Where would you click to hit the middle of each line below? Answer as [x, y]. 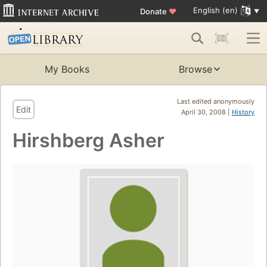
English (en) [215, 10]
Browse [195, 69]
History [243, 112]
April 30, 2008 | [207, 112]
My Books [67, 69]
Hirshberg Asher [89, 141]
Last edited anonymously [216, 102]
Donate [154, 11]
